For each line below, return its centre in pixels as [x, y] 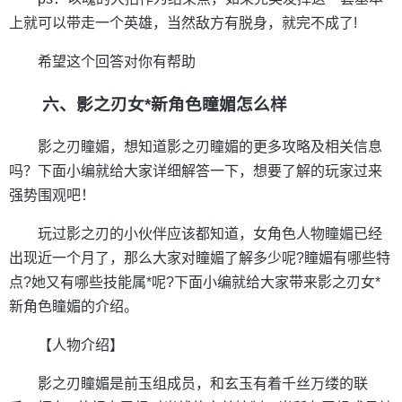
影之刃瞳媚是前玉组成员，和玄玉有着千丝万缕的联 [203, 384]
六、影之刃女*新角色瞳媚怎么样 [165, 104]
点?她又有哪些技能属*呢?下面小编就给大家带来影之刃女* [195, 283]
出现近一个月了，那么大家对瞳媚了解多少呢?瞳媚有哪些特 [200, 258]
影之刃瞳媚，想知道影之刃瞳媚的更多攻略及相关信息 [210, 147]
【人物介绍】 [81, 345]
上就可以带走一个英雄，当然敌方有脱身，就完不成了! [183, 23]
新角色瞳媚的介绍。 [74, 307]
